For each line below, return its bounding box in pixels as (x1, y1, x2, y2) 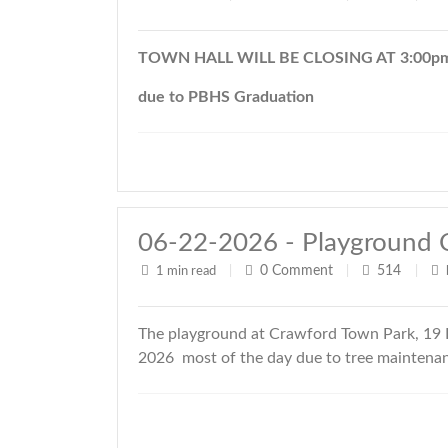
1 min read (153, 265, 219, 278)
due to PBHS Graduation (138, 89, 314, 105)
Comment (272, 264, 333, 278)
